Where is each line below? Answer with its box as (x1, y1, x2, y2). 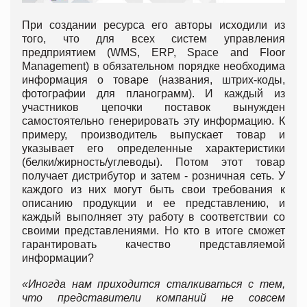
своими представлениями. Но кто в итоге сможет (22, 224, 285, 236)
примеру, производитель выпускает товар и (22, 128, 285, 140)
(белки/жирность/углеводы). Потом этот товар (22, 156, 285, 168)
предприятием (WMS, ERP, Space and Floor (22, 46, 285, 58)
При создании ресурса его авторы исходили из (22, 19, 285, 31)
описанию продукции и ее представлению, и (22, 197, 285, 209)
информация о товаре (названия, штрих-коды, (22, 73, 285, 86)
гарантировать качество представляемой (22, 238, 285, 250)
